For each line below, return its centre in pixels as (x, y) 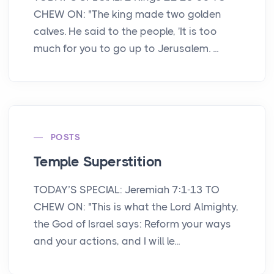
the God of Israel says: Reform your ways (132, 224)
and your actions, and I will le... (107, 241)
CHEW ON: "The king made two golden (128, 14)
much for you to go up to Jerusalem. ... (126, 49)
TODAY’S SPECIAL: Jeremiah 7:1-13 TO (127, 190)
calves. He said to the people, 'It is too (125, 31)
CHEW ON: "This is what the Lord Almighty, (136, 207)
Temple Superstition (98, 162)
